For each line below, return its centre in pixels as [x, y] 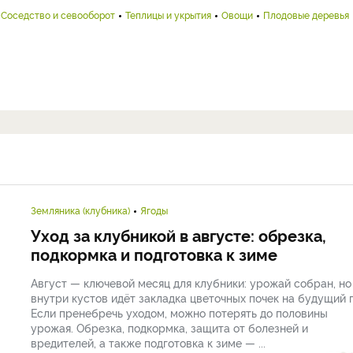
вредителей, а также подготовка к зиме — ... [148, 342]
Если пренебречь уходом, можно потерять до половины [179, 312]
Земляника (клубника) [80, 210]
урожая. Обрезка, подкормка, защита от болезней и [169, 327]
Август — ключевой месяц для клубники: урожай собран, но [191, 282]
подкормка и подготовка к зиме [154, 254]
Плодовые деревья [306, 15]
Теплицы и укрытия [168, 15]
